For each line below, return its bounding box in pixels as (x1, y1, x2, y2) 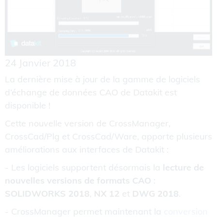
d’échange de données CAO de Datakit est (5, 86, 177, 98)
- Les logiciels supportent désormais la (5, 161, 163, 173)
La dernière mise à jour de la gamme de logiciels (5, 73, 200, 85)
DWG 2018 (130, 187, 179, 199)
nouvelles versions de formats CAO (5, 174, 151, 186)
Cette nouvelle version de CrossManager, (5, 117, 170, 129)
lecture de (163, 161, 204, 173)
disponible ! (5, 99, 50, 111)
